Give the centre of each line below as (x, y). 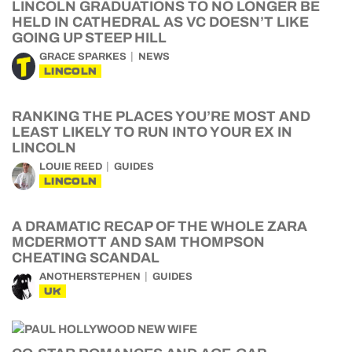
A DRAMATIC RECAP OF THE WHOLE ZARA (159, 226)
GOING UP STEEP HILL (89, 38)
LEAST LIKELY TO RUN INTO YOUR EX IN (152, 132)
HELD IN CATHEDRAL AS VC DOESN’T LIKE (160, 22)
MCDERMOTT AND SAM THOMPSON (138, 242)
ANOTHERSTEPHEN (90, 277)
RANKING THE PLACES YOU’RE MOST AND (161, 116)
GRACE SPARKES (83, 57)
